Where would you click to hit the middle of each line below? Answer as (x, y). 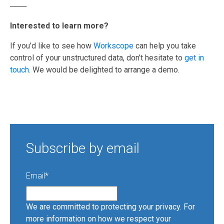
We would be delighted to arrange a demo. (106, 69)
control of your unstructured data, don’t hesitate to (97, 57)
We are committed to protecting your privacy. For (110, 207)
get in (194, 57)
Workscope (114, 45)
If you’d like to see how (52, 45)
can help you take (166, 45)
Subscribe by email (83, 148)
